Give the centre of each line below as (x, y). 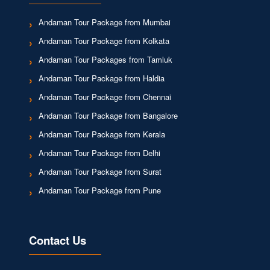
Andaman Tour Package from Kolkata (104, 41)
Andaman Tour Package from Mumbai (104, 22)
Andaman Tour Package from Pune (99, 190)
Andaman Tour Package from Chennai (105, 97)
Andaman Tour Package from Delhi (99, 153)
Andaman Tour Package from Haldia (101, 78)
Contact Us (57, 240)
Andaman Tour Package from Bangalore (108, 116)
